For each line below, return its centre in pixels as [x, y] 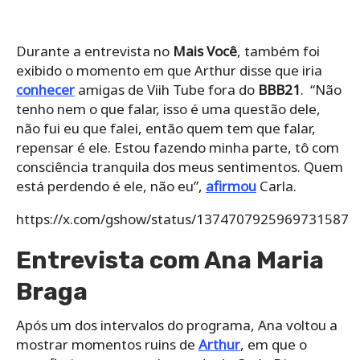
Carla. [276, 186]
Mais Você [205, 51]
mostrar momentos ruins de [107, 345]
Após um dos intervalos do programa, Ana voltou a [177, 325]
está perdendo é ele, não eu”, [111, 186]
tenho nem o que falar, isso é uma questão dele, [168, 109]
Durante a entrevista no [94, 51]
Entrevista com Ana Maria [170, 261]
